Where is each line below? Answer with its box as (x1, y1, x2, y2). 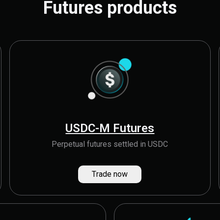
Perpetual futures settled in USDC (52, 139, 168, 149)
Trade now (92, 169, 128, 179)
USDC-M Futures (65, 121, 155, 135)
